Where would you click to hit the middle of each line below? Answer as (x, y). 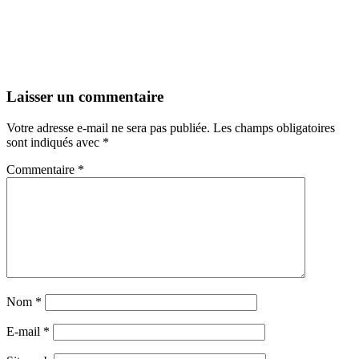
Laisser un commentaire (85, 97)
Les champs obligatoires (274, 128)
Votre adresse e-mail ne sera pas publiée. (108, 128)
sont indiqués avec (54, 142)
